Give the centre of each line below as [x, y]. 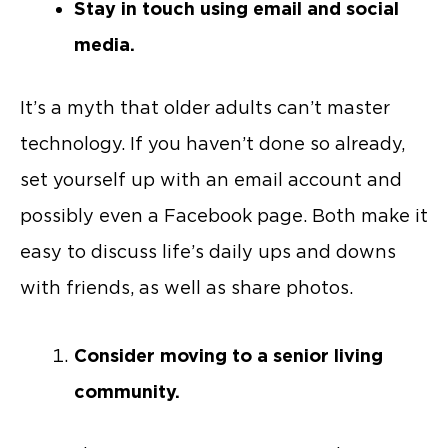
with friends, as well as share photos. [186, 288]
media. [104, 45]
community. [127, 391]
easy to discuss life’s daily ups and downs [208, 252]
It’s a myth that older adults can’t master [205, 108]
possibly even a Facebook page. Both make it [224, 216]
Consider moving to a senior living [228, 355]
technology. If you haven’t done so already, [212, 144]
